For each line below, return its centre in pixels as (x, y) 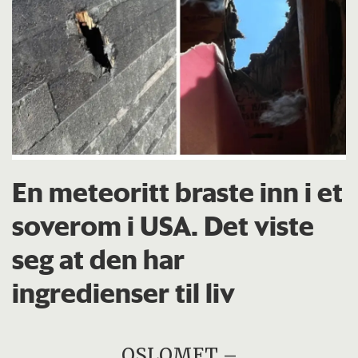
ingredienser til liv (124, 293)
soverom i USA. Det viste (163, 226)
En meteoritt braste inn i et (178, 192)
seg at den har (99, 259)
